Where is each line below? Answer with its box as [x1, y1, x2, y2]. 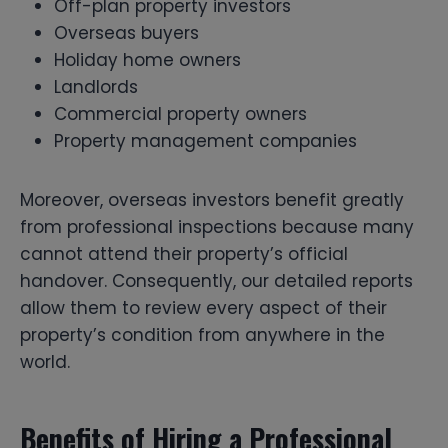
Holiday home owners [54, 47, 241, 72]
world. [20, 349, 70, 374]
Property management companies [54, 128, 357, 153]
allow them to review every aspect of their [20, 295, 387, 320]
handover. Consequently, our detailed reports [20, 268, 413, 293]
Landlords [54, 74, 138, 99]
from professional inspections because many [20, 214, 414, 239]
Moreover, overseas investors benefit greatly [20, 187, 404, 212]
